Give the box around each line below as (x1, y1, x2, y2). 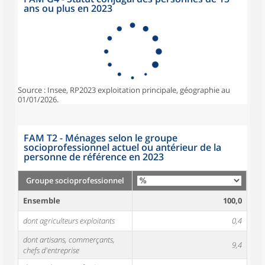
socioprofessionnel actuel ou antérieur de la (24, 141, 221, 154)
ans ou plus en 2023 (24, 2, 112, 15)
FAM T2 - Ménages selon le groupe (24, 131, 177, 144)
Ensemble (23, 195, 60, 206)
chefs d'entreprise (23, 245, 79, 256)
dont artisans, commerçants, (23, 234, 115, 245)
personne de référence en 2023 (24, 150, 164, 163)
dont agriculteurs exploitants (23, 215, 115, 226)
